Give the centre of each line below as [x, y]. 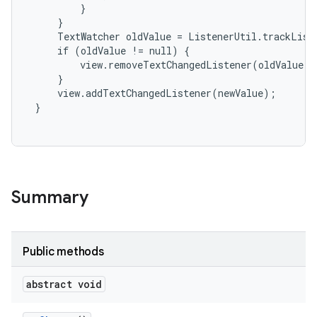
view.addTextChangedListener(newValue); [152, 93]
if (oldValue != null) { [109, 51]
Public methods [63, 252]
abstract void [64, 284]
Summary [50, 197]
